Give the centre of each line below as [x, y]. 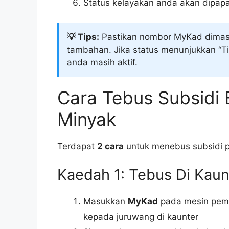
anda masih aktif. [102, 63]
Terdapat [77, 146]
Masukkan [106, 201]
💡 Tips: [83, 37]
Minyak [87, 119]
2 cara [110, 146]
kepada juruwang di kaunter [141, 216]
